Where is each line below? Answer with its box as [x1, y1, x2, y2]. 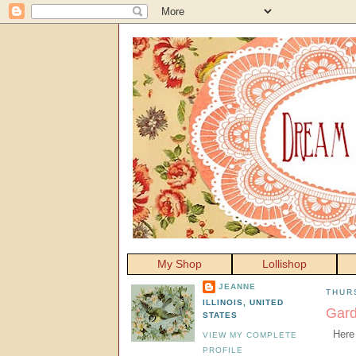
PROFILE [203, 346, 244, 354]
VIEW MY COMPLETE [203, 331, 298, 339]
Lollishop [262, 257, 307, 270]
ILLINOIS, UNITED [203, 297, 284, 307]
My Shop [157, 257, 202, 270]
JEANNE [219, 281, 257, 291]
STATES [203, 310, 238, 319]
